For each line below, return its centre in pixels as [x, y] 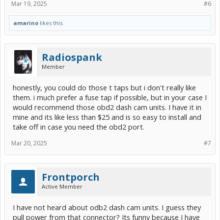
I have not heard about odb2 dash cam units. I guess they [107, 207]
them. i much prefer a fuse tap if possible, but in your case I [110, 97]
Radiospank [72, 57]
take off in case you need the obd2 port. [79, 127]
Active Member [62, 187]
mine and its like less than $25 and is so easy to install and [107, 117]
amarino [26, 23]
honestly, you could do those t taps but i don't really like [104, 88]
